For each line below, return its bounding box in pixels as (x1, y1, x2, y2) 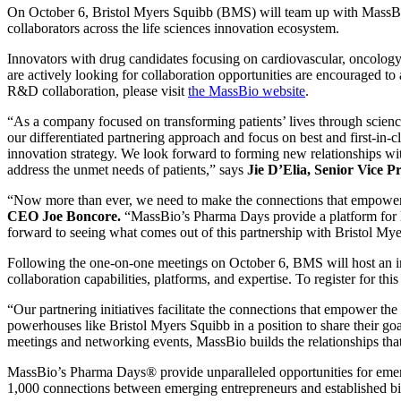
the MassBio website (188, 83, 305, 99)
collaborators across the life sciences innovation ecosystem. (7, 21, 339, 37)
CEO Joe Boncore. (7, 209, 121, 225)
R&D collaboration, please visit (7, 83, 188, 99)
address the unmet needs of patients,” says (7, 162, 247, 178)
